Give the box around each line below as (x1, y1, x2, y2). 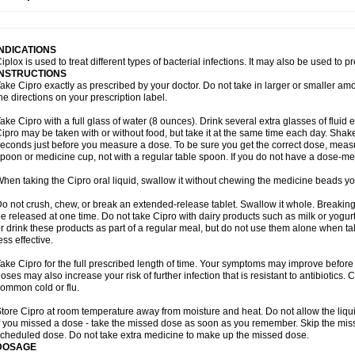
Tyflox (67, 5, 91, 16)
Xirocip (164, 16, 194, 27)
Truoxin (30, 5, 63, 16)
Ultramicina (150, 5, 199, 16)
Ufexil (95, 5, 120, 16)
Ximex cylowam (93, 16, 160, 27)
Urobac (312, 5, 344, 16)
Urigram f (269, 5, 308, 16)
